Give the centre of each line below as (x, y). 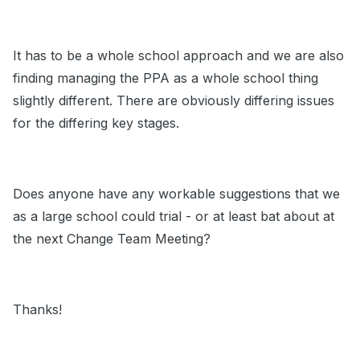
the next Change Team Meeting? (112, 239)
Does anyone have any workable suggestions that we (176, 194)
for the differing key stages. (96, 123)
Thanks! (37, 310)
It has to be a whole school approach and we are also (178, 56)
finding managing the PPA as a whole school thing (166, 78)
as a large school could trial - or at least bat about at (174, 217)
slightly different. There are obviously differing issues (174, 101)
